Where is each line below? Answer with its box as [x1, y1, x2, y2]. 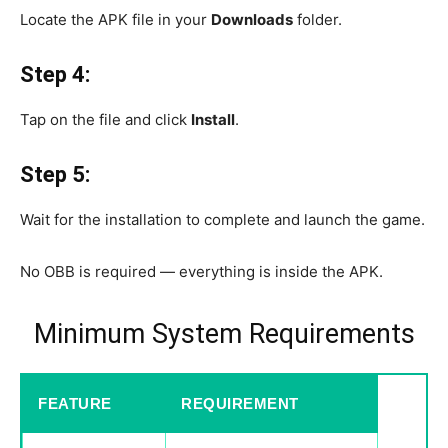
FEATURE [38, 394, 112, 412]
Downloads [211, 9, 293, 29]
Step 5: [20, 161, 90, 187]
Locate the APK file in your [20, 9, 211, 29]
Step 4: [20, 61, 90, 87]
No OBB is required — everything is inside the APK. [20, 261, 383, 281]
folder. [293, 9, 342, 29]
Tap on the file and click [20, 109, 191, 129]
